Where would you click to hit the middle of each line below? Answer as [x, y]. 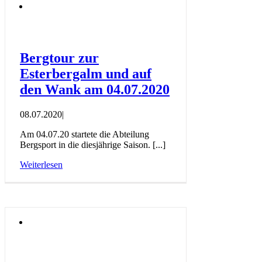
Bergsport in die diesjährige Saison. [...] [93, 144]
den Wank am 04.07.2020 [95, 90]
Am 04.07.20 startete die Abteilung [85, 134]
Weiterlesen [41, 164]
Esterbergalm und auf [86, 74]
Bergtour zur [59, 58]
